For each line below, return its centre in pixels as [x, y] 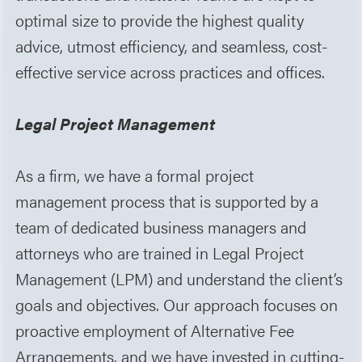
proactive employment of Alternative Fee [155, 330]
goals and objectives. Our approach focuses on [177, 304]
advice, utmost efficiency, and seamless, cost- [172, 45]
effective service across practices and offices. [170, 71]
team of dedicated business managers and [161, 226]
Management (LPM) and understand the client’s [179, 278]
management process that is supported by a [167, 200]
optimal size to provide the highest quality [160, 19]
